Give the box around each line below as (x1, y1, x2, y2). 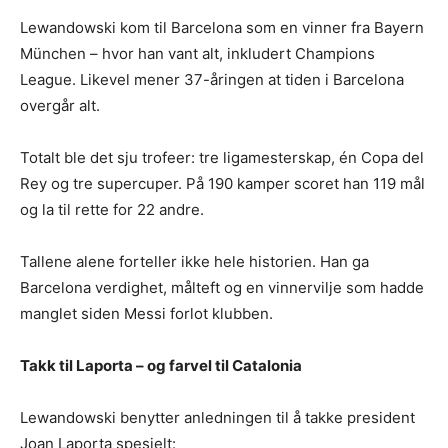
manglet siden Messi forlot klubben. (20, 304, 273, 324)
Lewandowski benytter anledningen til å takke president (20, 408, 415, 428)
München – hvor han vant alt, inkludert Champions (20, 44, 375, 64)
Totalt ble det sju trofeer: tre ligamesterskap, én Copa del (20, 148, 424, 168)
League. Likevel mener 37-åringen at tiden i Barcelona (20, 70, 404, 90)
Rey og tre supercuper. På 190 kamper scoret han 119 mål (20, 174, 425, 194)
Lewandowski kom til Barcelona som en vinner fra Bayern (20, 18, 424, 38)
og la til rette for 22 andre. (20, 200, 204, 220)
